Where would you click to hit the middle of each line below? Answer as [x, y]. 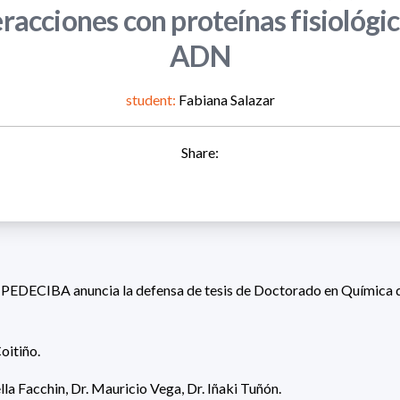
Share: [200, 152]
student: [150, 99]
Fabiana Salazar [225, 99]
